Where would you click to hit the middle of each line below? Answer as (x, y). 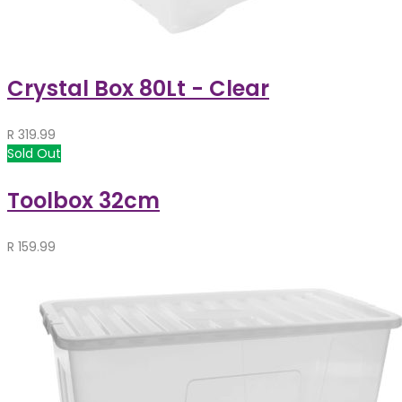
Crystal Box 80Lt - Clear (138, 88)
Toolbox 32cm (83, 200)
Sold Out (34, 153)
